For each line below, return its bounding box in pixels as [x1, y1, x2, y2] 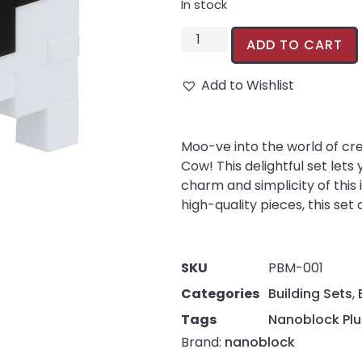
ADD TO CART [246, 35, 343, 54]
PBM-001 [268, 259, 323, 278]
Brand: [181, 333, 225, 352]
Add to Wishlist [201, 75, 294, 95]
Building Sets [268, 284, 352, 304]
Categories [181, 284, 259, 304]
